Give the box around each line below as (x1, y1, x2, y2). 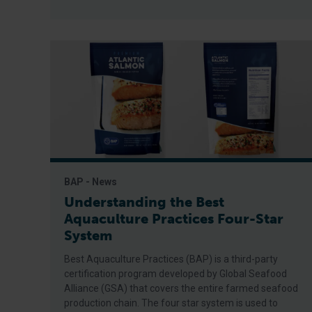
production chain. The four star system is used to (64, 297, 278, 309)
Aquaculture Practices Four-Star (64, 210, 283, 227)
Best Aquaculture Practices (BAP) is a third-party (64, 253, 278, 265)
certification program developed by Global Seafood (64, 268, 287, 279)
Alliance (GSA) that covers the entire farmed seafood (64, 283, 298, 294)
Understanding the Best (64, 194, 224, 210)
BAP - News (64, 176, 117, 187)
